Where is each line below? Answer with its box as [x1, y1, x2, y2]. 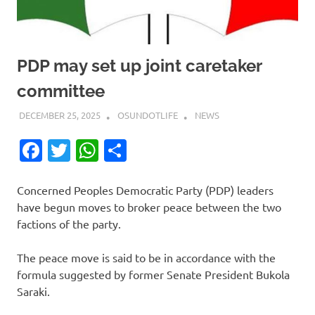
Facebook [42, 136, 140, 165]
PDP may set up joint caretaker [17, 55, 262, 76]
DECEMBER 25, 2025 [18, 109, 101, 122]
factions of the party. [17, 217, 121, 231]
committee [17, 80, 105, 101]
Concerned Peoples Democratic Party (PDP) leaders [17, 183, 274, 198]
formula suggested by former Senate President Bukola [17, 267, 290, 282]
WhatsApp [98, 136, 205, 165]
